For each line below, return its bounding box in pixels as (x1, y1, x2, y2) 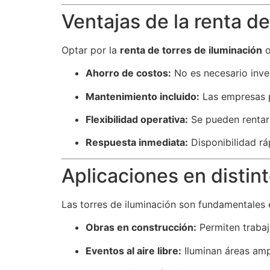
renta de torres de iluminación (120, 43, 262, 56)
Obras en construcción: (86, 221, 196, 234)
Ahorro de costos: (86, 67, 171, 80)
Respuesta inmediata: (86, 136, 188, 149)
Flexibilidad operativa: (86, 113, 188, 125)
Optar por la (61, 43, 120, 56)
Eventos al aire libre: (86, 244, 181, 257)
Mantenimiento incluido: (86, 90, 199, 102)
